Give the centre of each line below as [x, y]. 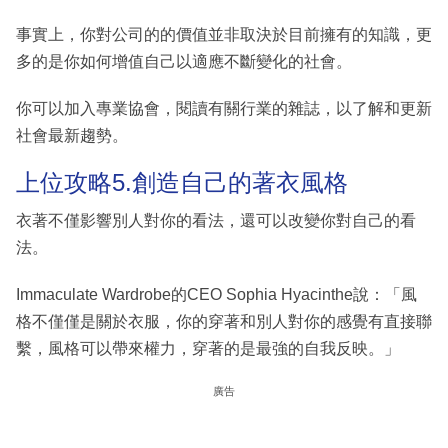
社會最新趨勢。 [72, 136]
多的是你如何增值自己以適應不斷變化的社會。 [184, 62]
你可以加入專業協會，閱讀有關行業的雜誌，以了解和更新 [224, 109]
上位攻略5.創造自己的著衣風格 [182, 183]
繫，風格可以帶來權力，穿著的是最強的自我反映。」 [208, 348]
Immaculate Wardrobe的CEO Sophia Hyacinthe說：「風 [216, 294]
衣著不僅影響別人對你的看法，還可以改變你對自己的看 [216, 220]
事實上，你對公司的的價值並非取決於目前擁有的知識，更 [224, 35]
